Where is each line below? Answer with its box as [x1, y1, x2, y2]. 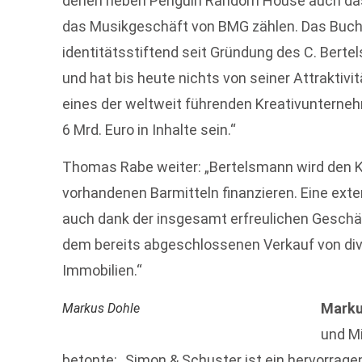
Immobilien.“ [62, 262, 143, 280]
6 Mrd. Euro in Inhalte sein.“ [62, 120, 237, 138]
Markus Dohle [62, 300, 141, 316]
